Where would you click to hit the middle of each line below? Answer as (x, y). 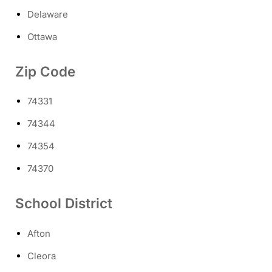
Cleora (42, 256)
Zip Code (45, 71)
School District (64, 203)
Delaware (48, 14)
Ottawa (42, 36)
